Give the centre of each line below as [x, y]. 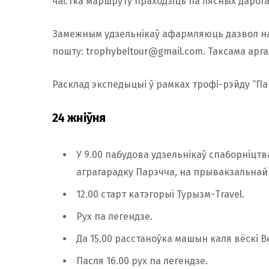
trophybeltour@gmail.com [144, 51]
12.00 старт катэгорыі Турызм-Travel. [160, 194]
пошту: [69, 51]
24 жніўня [79, 117]
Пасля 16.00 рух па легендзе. [142, 261]
